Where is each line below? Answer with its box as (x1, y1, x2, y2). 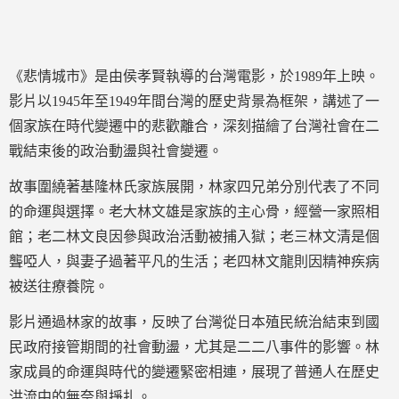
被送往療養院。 (9, 279, 109, 294)
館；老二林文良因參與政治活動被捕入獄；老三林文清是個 (9, 229, 379, 244)
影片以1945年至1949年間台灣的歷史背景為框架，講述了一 (9, 94, 379, 109)
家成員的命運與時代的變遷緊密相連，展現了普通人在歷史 (9, 364, 379, 379)
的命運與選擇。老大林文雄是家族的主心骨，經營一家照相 (9, 204, 379, 219)
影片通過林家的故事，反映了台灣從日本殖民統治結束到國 (9, 314, 379, 330)
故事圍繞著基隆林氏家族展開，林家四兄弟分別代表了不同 (9, 179, 379, 194)
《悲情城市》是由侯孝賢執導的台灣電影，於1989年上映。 (9, 69, 379, 84)
